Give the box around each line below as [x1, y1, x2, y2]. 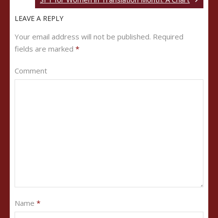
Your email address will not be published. [15, 31, 151, 41]
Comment [15, 65, 47, 75]
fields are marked [15, 43, 75, 54]
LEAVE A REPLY [15, 13, 63, 23]
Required [153, 31, 183, 41]
